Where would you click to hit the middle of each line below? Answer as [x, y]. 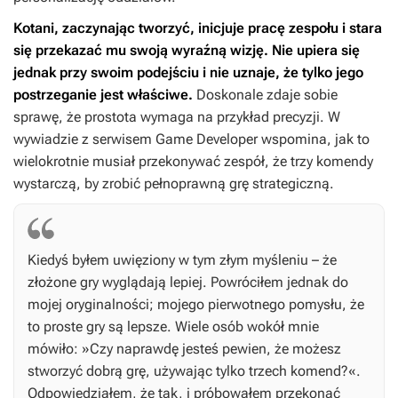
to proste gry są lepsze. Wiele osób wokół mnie [173, 327]
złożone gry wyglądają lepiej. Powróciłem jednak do [188, 283]
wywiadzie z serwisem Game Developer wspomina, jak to [191, 139]
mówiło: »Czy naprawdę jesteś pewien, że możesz [184, 349]
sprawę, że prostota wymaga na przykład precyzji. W [177, 117]
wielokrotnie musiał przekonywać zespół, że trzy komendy [193, 162]
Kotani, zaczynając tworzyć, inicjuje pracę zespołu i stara [198, 28]
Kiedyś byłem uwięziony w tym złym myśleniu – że [182, 260]
